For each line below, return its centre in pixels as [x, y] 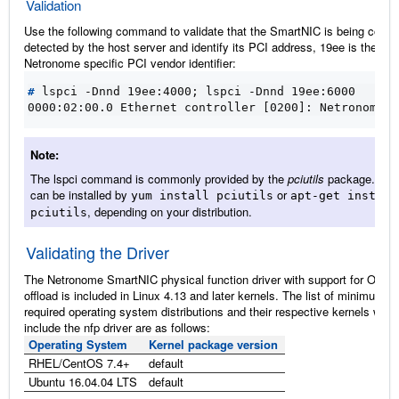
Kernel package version [213, 344]
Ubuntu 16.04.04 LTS [83, 381]
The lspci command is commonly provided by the [159, 178]
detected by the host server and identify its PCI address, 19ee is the [200, 46]
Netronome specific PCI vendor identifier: [130, 62]
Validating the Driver [98, 252]
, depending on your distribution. [170, 211]
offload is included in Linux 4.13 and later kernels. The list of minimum [204, 295]
